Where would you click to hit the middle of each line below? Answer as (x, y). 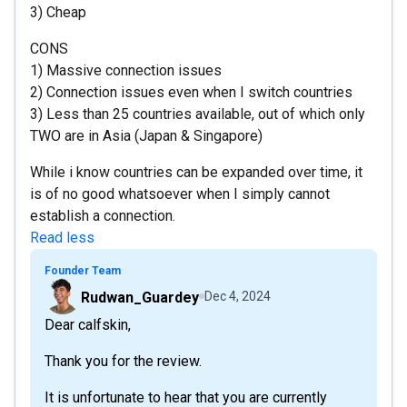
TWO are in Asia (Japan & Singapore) (146, 135)
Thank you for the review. (123, 361)
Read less (62, 237)
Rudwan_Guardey (140, 297)
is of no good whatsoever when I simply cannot (180, 194)
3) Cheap (58, 12)
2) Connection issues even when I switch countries (191, 92)
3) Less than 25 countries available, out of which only (198, 114)
